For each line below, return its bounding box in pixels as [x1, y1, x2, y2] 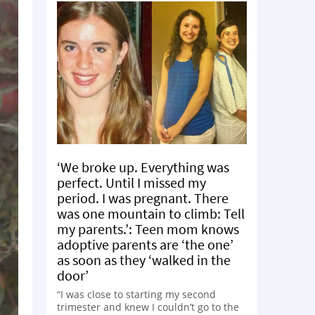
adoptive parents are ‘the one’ [57, 235, 233, 253]
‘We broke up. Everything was [57, 157, 229, 176]
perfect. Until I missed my [57, 173, 206, 191]
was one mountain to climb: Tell [57, 204, 245, 222]
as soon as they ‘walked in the [57, 250, 231, 269]
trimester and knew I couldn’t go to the [57, 300, 239, 314]
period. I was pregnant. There [57, 188, 229, 207]
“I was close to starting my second [57, 287, 216, 301]
